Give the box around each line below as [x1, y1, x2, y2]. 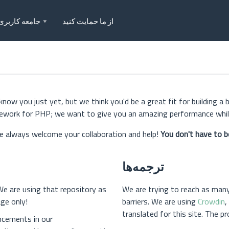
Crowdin [198, 195, 225, 208]
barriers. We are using [122, 195, 198, 208]
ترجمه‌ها [122, 157, 164, 176]
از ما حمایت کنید [62, 15, 113, 27]
